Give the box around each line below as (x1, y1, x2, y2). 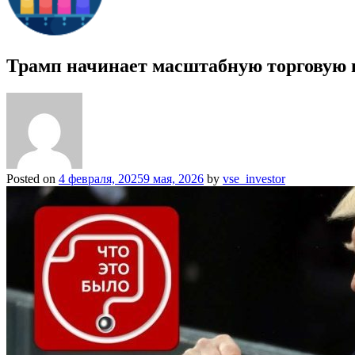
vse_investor (223, 171, 285, 185)
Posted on (6, 171, 59, 185)
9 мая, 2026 (143, 171, 204, 185)
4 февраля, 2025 (59, 171, 143, 185)
